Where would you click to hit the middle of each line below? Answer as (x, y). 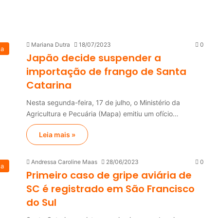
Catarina (49, 85)
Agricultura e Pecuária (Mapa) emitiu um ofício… (102, 114)
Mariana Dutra (51, 45)
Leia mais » (57, 135)
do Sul (41, 202)
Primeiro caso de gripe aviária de (109, 175)
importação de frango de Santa (106, 72)
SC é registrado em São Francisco (110, 189)
